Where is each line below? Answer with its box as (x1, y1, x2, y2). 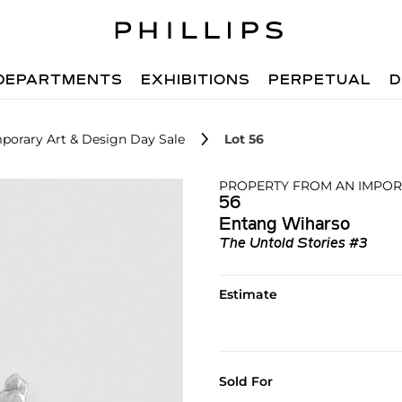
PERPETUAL (268, 74, 372, 88)
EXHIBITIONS (141, 74, 251, 88)
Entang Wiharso (218, 216, 350, 234)
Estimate (218, 286, 277, 302)
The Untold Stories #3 (218, 237, 367, 251)
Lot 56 (224, 131, 264, 147)
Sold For (218, 373, 273, 389)
